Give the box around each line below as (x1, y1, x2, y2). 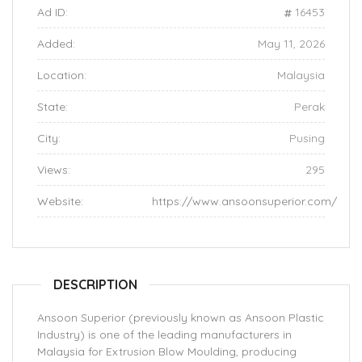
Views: (37, 162, 70, 178)
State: (37, 99, 68, 115)
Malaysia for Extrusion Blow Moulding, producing (37, 344, 297, 360)
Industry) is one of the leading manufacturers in (37, 327, 292, 343)
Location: (37, 68, 86, 83)
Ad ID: (37, 5, 68, 20)
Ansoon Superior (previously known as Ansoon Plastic (37, 310, 324, 326)
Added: (37, 36, 75, 52)
